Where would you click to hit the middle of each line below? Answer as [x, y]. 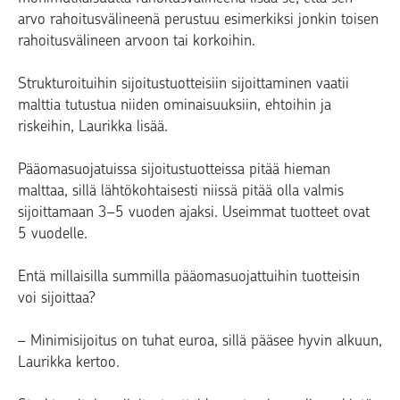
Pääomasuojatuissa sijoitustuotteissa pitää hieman [174, 168]
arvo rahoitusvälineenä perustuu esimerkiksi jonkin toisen [198, 18]
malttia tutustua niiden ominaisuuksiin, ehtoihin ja [175, 104]
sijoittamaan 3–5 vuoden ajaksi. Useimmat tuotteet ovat [194, 211]
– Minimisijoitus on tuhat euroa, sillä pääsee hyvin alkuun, [200, 340]
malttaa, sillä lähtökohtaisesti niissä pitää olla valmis [181, 190]
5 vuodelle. [53, 233]
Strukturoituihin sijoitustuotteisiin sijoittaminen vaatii [183, 83]
